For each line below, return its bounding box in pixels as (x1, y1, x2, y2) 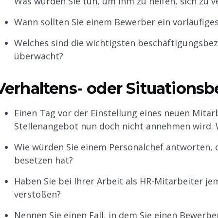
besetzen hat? (14, 154, 73, 166)
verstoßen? (14, 188, 61, 200)
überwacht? (14, 50, 63, 62)
